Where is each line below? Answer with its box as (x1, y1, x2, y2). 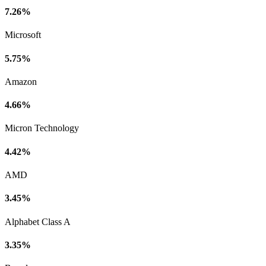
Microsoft (5, 30, 41, 40)
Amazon (5, 76, 37, 87)
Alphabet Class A (5, 216, 71, 227)
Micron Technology (5, 123, 79, 134)
